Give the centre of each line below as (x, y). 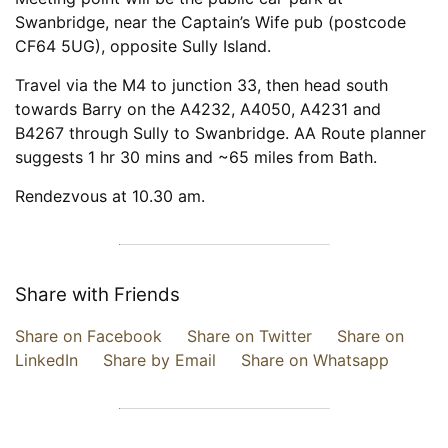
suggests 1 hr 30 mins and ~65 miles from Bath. (196, 157)
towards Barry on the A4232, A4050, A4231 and (198, 109)
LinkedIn (46, 360)
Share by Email (159, 360)
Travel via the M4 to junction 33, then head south (201, 85)
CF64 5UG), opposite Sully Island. (143, 46)
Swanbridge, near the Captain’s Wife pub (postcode (210, 22)
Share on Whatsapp (315, 360)
